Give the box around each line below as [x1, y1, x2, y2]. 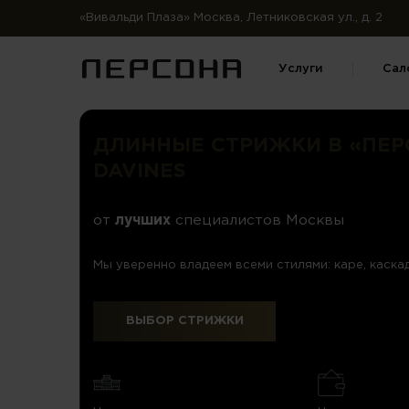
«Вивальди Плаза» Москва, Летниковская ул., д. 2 [79, 13, 383, 23]
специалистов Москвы [171, 214, 344, 226]
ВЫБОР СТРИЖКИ [125, 315, 244, 326]
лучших [115, 214, 171, 226]
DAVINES [93, 162, 185, 181]
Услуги [278, 64, 323, 75]
